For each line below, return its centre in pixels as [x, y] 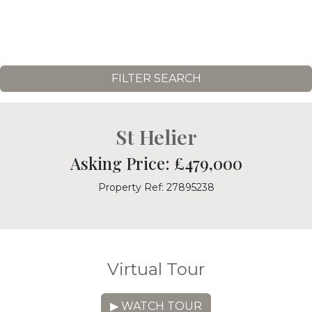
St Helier [156, 136]
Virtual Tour [156, 269]
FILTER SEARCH [156, 78]
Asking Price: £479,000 [156, 163]
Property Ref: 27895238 [156, 187]
